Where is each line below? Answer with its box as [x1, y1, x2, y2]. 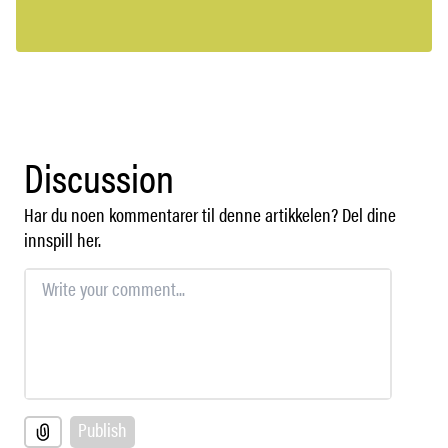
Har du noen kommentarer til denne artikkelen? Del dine [24, 201, 396, 229]
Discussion [24, 148, 174, 206]
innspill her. [24, 226, 101, 254]
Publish [78, 416, 127, 444]
